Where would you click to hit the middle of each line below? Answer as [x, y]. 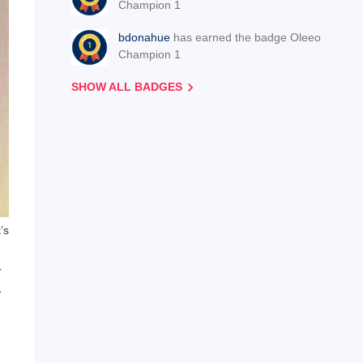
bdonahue [144, 37]
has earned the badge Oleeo [247, 37]
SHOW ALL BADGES [127, 87]
